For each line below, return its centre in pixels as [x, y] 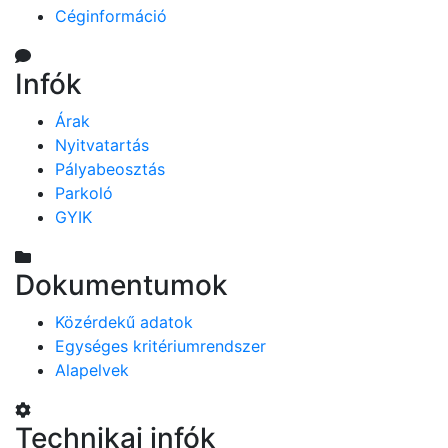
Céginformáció [111, 15]
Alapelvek [92, 369]
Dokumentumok [121, 284]
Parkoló [84, 192]
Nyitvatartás [102, 144]
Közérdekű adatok [124, 321]
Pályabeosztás [110, 168]
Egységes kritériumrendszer [160, 345]
